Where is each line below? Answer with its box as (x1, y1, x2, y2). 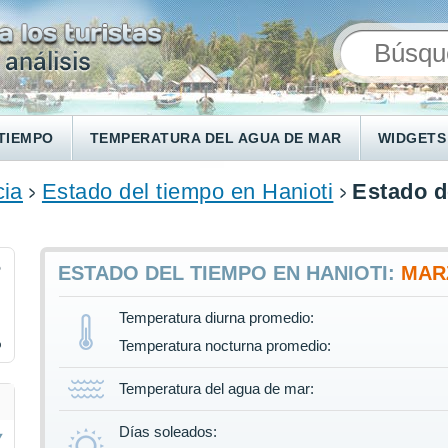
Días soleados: (119, 423, 218, 441)
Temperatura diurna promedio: (119, 309, 315, 327)
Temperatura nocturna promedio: (119, 337, 332, 355)
